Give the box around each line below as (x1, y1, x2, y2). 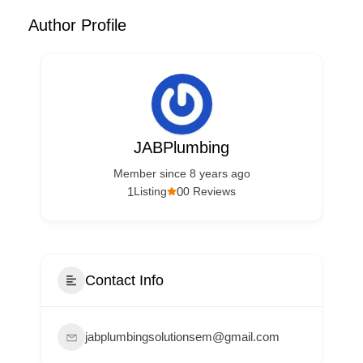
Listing (134, 185, 167, 198)
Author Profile (28, 16, 126, 34)
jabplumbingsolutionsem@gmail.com (85, 330, 280, 344)
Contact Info (85, 271, 164, 288)
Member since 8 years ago (113, 167, 250, 180)
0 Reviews (183, 185, 236, 198)
